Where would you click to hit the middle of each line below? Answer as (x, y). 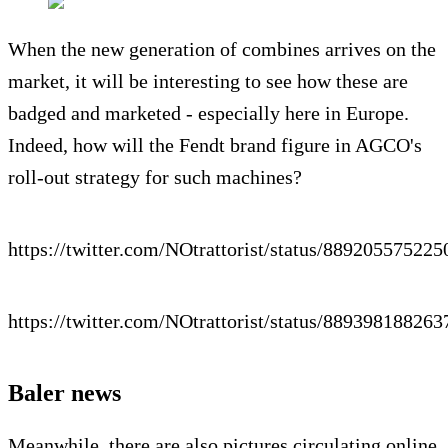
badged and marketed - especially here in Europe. (208, 112)
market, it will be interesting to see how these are (208, 80)
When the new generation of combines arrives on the (222, 48)
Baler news (64, 392)
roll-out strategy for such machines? (155, 176)
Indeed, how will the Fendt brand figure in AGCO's (215, 144)
